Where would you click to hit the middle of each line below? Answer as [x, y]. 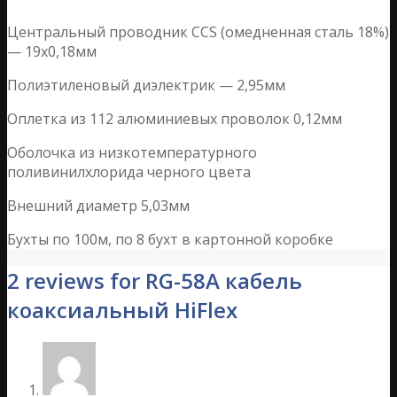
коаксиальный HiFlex [122, 310]
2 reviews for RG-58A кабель [155, 281]
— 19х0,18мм [52, 51]
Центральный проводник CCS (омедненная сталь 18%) [198, 31]
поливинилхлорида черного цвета [129, 171]
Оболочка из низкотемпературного [132, 152]
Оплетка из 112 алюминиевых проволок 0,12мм [175, 118]
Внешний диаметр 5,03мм [98, 205]
